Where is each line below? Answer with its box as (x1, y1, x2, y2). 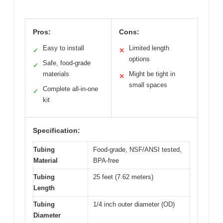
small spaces (129, 81, 167, 89)
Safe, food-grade (43, 59, 91, 67)
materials (43, 70, 69, 78)
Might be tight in (129, 70, 175, 78)
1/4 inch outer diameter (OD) (93, 200, 175, 208)
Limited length (129, 44, 169, 52)
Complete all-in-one (43, 85, 98, 93)
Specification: (33, 126, 80, 134)
